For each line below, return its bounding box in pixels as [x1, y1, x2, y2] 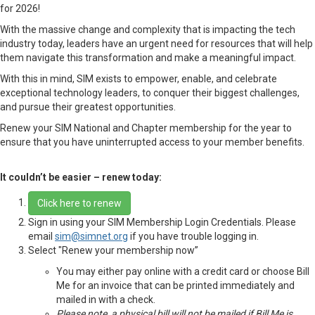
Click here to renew [37, 198, 122, 209]
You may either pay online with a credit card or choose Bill [56, 266, 309, 277]
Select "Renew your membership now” [28, 245, 198, 256]
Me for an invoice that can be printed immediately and [56, 280, 295, 291]
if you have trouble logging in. [128, 231, 259, 242]
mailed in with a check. [56, 294, 155, 305]
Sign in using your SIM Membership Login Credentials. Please [28, 217, 296, 228]
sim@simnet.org [55, 231, 128, 242]
